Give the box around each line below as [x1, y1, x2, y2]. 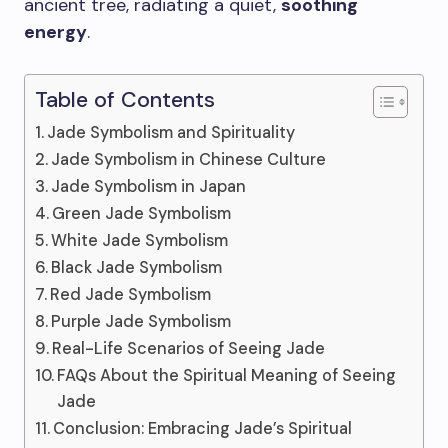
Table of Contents [35, 86, 215, 114]
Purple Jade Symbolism [51, 311, 232, 332]
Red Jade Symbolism [50, 284, 212, 305]
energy [24, 20, 87, 44]
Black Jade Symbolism [51, 257, 223, 278]
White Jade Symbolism [51, 230, 229, 251]
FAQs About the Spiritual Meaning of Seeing [57, 365, 397, 386]
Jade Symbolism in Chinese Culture [51, 149, 327, 170]
